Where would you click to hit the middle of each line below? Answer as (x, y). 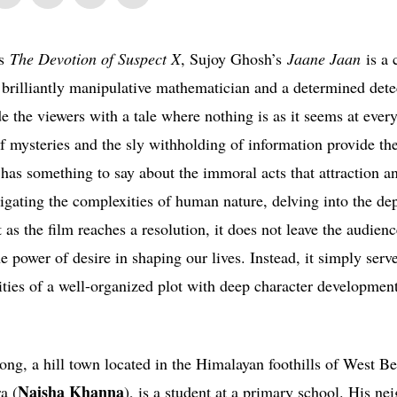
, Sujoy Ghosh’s (234, 58)
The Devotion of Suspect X (95, 58)
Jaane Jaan (324, 58)
